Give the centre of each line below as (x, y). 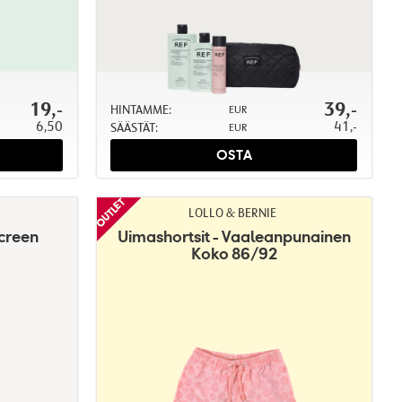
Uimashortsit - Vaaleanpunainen (234, 236)
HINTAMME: (140, 109)
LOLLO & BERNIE (233, 212)
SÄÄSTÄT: (134, 127)
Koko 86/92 (234, 253)
